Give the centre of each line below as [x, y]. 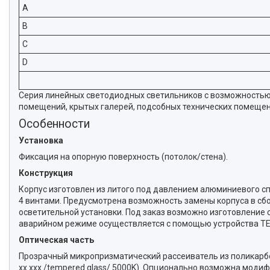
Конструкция [46, 173]
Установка [41, 140]
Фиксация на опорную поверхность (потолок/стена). [123, 156]
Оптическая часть [56, 240]
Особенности [55, 124]
